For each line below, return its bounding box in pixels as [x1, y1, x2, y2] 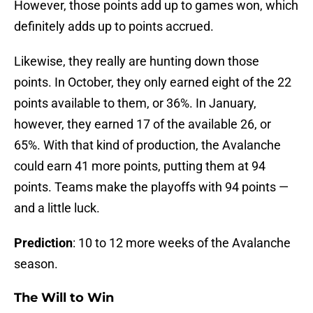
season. [14, 256, 58, 272]
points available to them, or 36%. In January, [14, 96, 256, 111]
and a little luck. [14, 201, 100, 216]
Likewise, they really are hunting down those [14, 54, 259, 69]
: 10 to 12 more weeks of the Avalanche [73, 235, 291, 251]
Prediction [14, 235, 73, 251]
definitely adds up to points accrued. [14, 19, 214, 34]
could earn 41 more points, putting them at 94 [14, 159, 265, 174]
